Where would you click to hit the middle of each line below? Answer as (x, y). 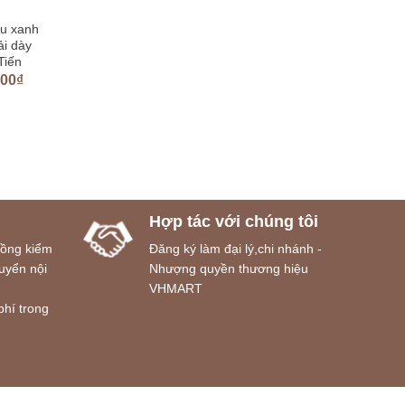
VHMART (175, 288)
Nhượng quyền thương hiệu (228, 268)
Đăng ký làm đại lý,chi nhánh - (235, 248)
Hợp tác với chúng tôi (233, 221)
